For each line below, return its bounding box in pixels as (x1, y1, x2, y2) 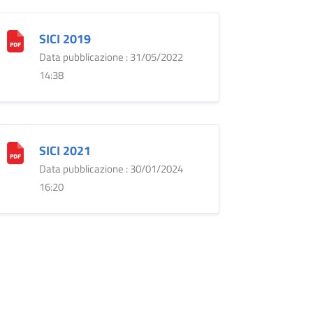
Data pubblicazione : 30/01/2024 (38, 160, 183, 177)
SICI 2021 (38, 140, 91, 160)
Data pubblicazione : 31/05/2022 (38, 48, 183, 65)
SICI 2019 (38, 29, 91, 48)
